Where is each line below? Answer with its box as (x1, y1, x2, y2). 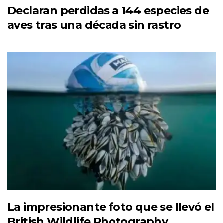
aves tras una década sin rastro (7, 18, 181, 32)
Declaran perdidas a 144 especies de (7, 4, 209, 18)
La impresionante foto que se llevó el (7, 200, 214, 214)
